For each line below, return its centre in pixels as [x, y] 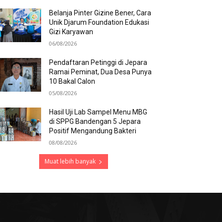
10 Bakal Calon [72, 81]
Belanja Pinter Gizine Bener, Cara [100, 13]
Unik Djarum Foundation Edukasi [99, 22]
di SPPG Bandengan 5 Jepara [95, 121]
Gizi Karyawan [71, 32]
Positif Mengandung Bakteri [93, 131]
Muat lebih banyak [70, 161]
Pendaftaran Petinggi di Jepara [98, 62]
